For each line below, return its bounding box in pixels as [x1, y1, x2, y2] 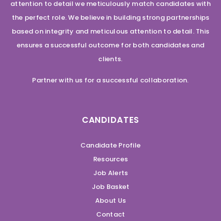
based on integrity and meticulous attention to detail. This [11, 27, 210, 36]
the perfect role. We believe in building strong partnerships [11, 13, 210, 22]
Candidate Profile [80, 141, 141, 150]
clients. [98, 54, 123, 64]
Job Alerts [93, 168, 128, 178]
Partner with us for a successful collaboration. [32, 75, 189, 85]
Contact [96, 210, 125, 219]
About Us [95, 196, 126, 205]
